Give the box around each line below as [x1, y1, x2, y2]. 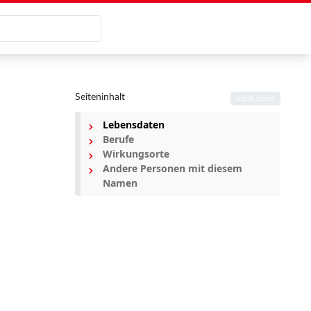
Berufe [103, 133, 134, 146]
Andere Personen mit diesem [103, 162, 242, 175]
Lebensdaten [103, 118, 165, 131]
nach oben [236, 94, 276, 103]
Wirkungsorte [103, 147, 169, 160]
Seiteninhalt [75, 92, 125, 102]
